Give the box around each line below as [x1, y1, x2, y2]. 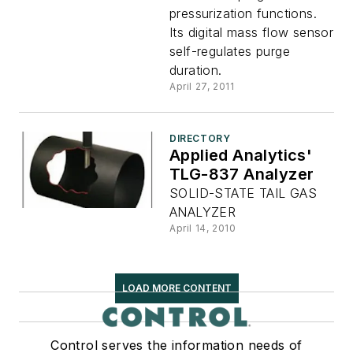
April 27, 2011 [169, 80, 235, 92]
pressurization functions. [169, 5, 317, 21]
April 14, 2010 [169, 221, 236, 234]
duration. [169, 61, 222, 78]
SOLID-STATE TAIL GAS [169, 184, 317, 201]
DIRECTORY [169, 132, 231, 144]
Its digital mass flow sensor [169, 24, 334, 40]
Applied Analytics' [169, 145, 313, 165]
